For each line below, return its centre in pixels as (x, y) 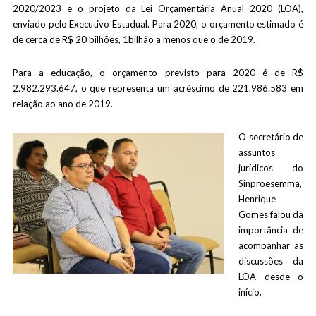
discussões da (271, 261)
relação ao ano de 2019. (62, 104)
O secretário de (271, 137)
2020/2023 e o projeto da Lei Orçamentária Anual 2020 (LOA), (158, 8)
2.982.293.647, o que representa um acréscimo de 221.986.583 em (158, 88)
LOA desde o (271, 276)
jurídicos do (271, 168)
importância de (271, 230)
